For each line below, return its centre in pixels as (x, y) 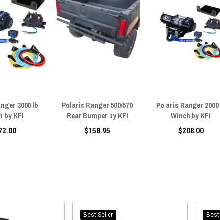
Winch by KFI (191, 115)
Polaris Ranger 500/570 (97, 105)
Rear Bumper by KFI (97, 115)
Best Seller (98, 214)
